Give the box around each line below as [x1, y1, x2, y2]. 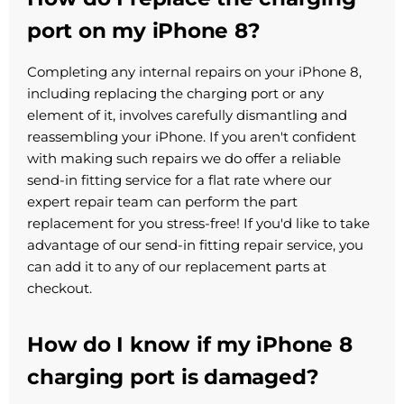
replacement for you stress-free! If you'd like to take [27, 215, 370, 233]
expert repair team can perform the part [27, 193, 298, 211]
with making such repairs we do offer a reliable [27, 150, 341, 168]
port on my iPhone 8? [27, 18, 261, 44]
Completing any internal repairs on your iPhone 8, [27, 63, 362, 81]
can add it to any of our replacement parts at [27, 258, 326, 276]
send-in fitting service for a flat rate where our [27, 171, 332, 189]
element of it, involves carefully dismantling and [27, 106, 347, 124]
